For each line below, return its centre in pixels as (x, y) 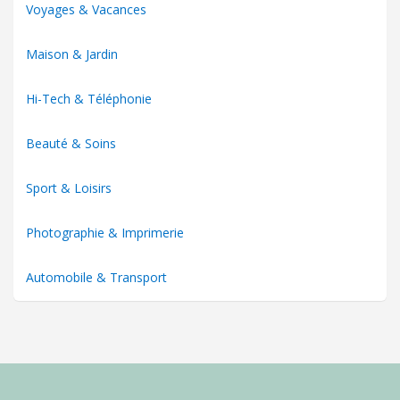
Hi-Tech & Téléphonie (89, 98)
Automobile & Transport (96, 277)
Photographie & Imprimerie (105, 232)
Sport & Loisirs (69, 187)
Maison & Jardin (72, 54)
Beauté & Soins (71, 143)
